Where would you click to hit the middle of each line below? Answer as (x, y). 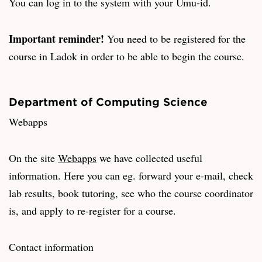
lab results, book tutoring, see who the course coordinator (131, 193)
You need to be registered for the (176, 38)
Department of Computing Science (110, 101)
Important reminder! (58, 38)
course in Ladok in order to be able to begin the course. (128, 56)
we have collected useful (149, 158)
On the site (33, 158)
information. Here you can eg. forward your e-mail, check (131, 175)
